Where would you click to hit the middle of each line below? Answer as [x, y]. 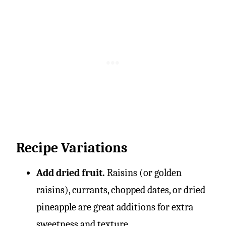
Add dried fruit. [71, 173]
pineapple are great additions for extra [115, 207]
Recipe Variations [72, 148]
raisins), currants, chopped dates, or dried [121, 190]
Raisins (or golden [143, 173]
